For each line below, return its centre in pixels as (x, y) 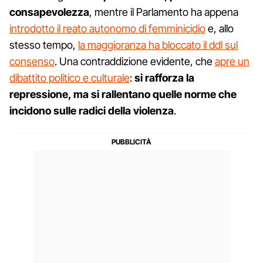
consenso (32, 61)
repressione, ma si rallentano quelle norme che (123, 94)
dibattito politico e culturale (70, 77)
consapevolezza (49, 12)
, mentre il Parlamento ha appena (164, 12)
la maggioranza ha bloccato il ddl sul (158, 45)
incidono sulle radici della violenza (92, 110)
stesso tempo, (44, 45)
